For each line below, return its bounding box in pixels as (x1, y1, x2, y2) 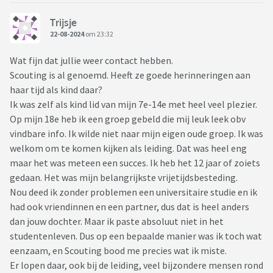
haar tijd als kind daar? (10, 83, 102, 96)
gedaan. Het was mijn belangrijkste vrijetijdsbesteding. (10, 171, 238, 184)
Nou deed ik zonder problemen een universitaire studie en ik (10, 186, 257, 199)
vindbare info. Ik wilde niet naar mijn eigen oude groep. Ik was (10, 127, 263, 140)
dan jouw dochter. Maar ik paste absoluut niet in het (10, 215, 224, 228)
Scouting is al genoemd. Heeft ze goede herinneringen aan (10, 69, 250, 82)
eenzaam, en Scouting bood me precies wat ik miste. (10, 244, 227, 257)
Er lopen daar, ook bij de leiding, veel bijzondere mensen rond (10, 259, 263, 272)
